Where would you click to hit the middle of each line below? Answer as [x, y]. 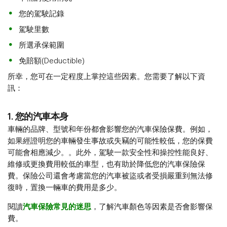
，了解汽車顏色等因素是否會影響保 [152, 207]
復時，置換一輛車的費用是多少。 [65, 187]
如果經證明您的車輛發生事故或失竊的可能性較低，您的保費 [110, 141]
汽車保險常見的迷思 [57, 207]
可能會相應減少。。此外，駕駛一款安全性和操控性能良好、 [110, 153]
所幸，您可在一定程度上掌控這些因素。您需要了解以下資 [106, 77]
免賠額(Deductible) [52, 61]
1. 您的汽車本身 [38, 116]
